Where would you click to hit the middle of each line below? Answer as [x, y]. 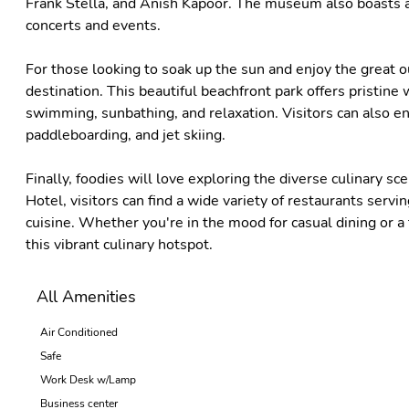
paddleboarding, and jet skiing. [126, 135]
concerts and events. [93, 26]
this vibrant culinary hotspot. [119, 245]
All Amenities [86, 297]
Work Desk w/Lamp [88, 380]
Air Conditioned [79, 332]
